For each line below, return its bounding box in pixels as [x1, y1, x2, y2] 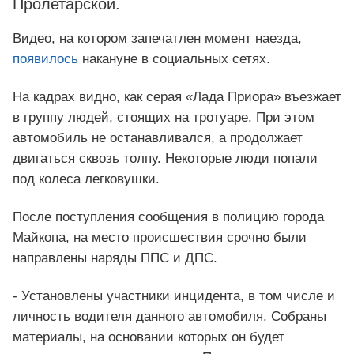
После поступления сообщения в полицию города [13, 209, 324, 224]
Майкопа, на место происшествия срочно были [13, 229, 307, 245]
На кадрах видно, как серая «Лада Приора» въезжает [13, 88, 341, 104]
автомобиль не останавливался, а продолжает [13, 130, 303, 145]
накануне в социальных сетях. [78, 51, 270, 66]
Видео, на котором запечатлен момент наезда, [13, 30, 302, 46]
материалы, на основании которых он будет [13, 329, 284, 345]
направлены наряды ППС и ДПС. [13, 250, 217, 265]
